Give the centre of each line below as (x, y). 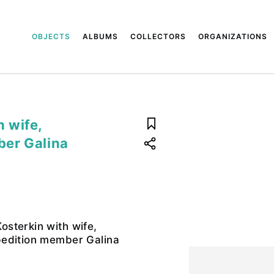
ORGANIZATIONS (233, 36)
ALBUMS (101, 36)
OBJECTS (51, 36)
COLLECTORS (158, 36)
